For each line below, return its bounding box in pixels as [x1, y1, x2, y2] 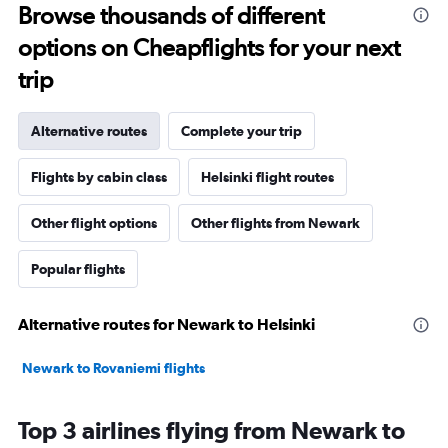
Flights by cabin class [31, 169, 167, 186]
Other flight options [31, 215, 157, 232]
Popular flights [31, 261, 125, 278]
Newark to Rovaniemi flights [22, 360, 205, 377]
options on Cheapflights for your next [18, 33, 400, 63]
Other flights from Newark [191, 215, 360, 232]
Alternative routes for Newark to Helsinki [18, 315, 315, 334]
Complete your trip [181, 123, 302, 140]
